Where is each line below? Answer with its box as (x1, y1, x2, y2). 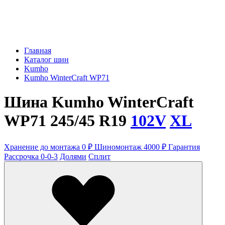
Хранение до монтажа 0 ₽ (4, 142, 94, 151)
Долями (60, 152, 86, 161)
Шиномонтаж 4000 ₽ (94, 142, 168, 151)
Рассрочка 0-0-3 (4, 152, 58, 161)
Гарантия (168, 142, 200, 151)
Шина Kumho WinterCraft (4, 93, 194, 111)
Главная (24, 46, 51, 55)
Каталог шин (24, 55, 69, 64)
